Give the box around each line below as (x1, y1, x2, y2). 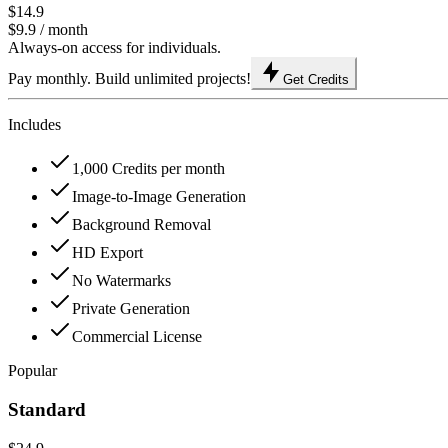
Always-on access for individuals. (8, 39, 221, 57)
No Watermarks (72, 272, 171, 290)
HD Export (72, 244, 143, 262)
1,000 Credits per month (72, 160, 225, 178)
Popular (8, 362, 57, 380)
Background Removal (72, 216, 211, 234)
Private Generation (72, 300, 190, 318)
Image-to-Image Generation (72, 188, 246, 206)
